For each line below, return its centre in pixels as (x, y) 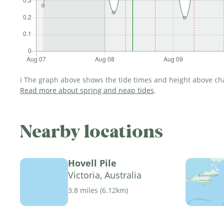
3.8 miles (83, 190)
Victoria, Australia (105, 175)
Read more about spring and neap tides (87, 90)
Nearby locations (91, 132)
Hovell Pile (92, 163)
